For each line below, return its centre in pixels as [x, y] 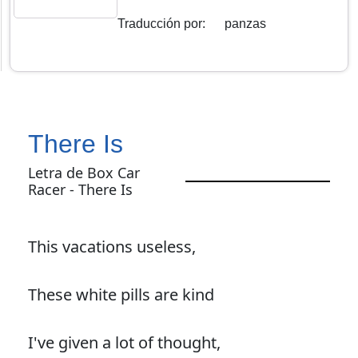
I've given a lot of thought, [124, 343]
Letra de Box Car [84, 173]
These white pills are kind [121, 295]
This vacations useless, [111, 247]
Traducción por [160, 24]
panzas [245, 24]
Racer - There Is [80, 190]
